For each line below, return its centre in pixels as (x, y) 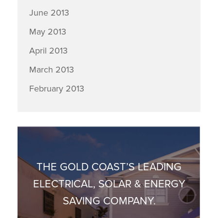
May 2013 (47, 32)
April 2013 (48, 51)
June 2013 (49, 13)
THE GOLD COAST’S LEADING (109, 167)
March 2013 (51, 70)
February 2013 (56, 89)
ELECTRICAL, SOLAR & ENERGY (109, 184)
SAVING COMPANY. (109, 201)
